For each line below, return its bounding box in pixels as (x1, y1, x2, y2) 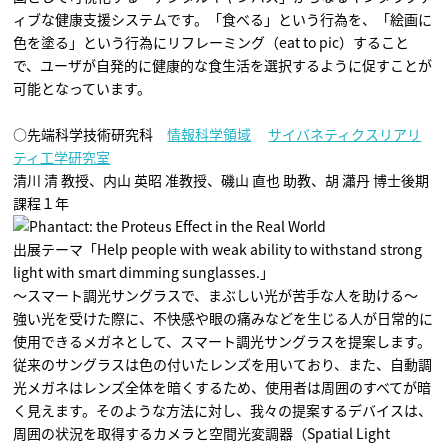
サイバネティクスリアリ (268, 124, 422, 144)
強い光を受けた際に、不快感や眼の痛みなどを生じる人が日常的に (13, 308, 434, 328)
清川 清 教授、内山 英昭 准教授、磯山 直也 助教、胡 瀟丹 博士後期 (13, 170, 430, 190)
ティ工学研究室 (13, 147, 111, 167)
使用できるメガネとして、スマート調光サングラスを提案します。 (13, 331, 432, 351)
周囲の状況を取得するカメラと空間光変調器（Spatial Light (13, 423, 391, 443)
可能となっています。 (13, 78, 152, 98)
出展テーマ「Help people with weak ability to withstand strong (13, 239, 423, 259)
